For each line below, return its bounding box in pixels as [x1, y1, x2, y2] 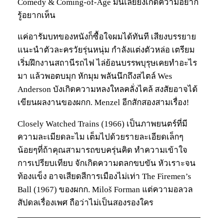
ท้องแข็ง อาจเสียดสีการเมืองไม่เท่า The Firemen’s [18, 171, 191, 181]
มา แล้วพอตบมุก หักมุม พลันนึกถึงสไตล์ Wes [18, 71, 172, 81]
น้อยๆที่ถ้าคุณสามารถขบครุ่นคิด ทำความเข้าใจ [18, 145, 187, 155]
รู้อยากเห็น [18, 10, 55, 20]
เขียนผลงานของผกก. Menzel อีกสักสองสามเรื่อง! [18, 97, 189, 107]
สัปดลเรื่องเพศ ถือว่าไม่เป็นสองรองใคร [18, 198, 153, 207]
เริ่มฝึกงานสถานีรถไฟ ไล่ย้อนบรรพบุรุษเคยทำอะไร [18, 58, 197, 68]
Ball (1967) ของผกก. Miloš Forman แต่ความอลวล [18, 184, 193, 194]
